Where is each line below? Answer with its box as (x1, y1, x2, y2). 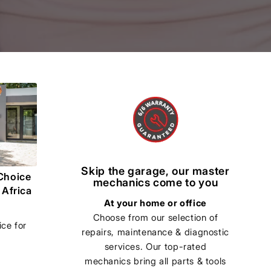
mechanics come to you (93, 175, 218, 189)
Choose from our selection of (93, 211, 218, 223)
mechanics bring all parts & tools (84, 255, 227, 267)
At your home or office (103, 197, 207, 209)
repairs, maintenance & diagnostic (81, 226, 230, 238)
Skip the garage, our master (81, 164, 230, 177)
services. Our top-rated (104, 240, 207, 252)
